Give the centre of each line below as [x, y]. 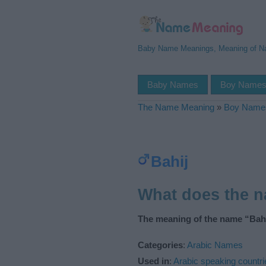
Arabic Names [215, 245]
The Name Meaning [176, 107]
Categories [160, 245]
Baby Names [173, 85]
